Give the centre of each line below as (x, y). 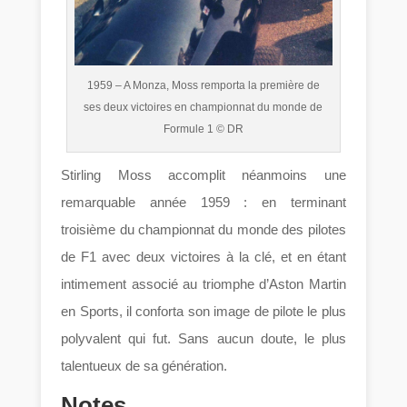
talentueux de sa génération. (144, 366)
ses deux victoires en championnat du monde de (203, 108)
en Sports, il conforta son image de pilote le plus (203, 312)
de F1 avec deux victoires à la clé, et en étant (203, 257)
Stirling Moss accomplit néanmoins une (203, 175)
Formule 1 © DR (203, 129)
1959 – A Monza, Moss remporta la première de (203, 86)
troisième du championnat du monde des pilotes (203, 230)
